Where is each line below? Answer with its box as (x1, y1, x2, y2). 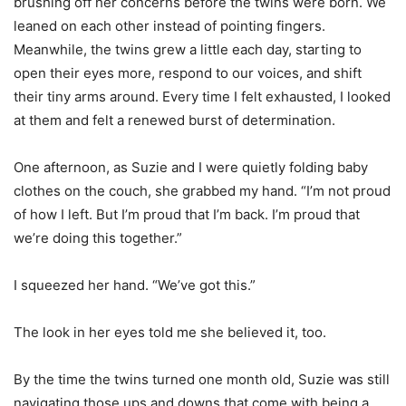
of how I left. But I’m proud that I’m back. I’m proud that (14, 206, 360, 224)
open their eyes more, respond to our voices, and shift (14, 64, 362, 82)
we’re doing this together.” (14, 229, 182, 247)
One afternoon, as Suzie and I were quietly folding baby (14, 159, 368, 177)
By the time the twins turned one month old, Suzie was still (14, 371, 390, 389)
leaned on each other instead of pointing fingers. (14, 17, 325, 35)
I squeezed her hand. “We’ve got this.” (14, 276, 256, 295)
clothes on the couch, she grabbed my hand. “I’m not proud (14, 182, 391, 200)
